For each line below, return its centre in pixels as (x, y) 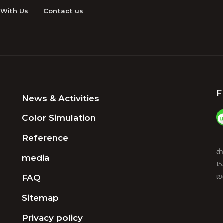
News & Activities (60, 98)
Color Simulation (59, 118)
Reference (45, 138)
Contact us (63, 11)
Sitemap (40, 197)
